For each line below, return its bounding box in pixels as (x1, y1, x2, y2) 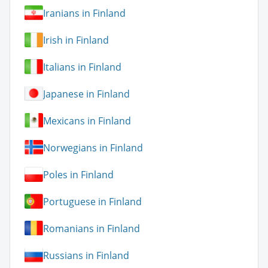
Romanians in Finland (43, 221, 140, 235)
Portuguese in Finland (43, 194, 142, 208)
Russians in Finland (43, 248, 129, 262)
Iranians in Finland (43, 6, 126, 20)
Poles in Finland (43, 167, 114, 181)
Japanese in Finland (43, 87, 130, 100)
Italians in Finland (43, 60, 121, 74)
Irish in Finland (43, 33, 109, 47)
